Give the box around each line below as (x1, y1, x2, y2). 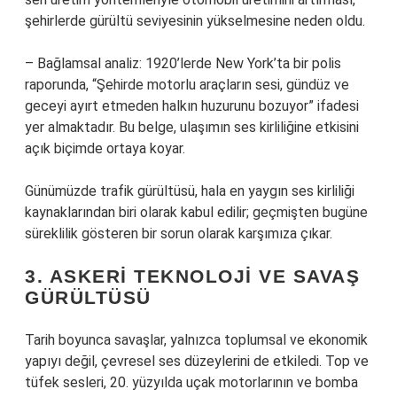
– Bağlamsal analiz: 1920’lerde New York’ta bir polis (25, 55, 341, 72)
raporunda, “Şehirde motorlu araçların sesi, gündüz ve (25, 76, 349, 93)
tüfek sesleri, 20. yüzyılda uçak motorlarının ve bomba (25, 374, 358, 391)
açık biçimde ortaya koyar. (25, 140, 185, 157)
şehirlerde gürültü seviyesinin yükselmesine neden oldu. (25, 12, 365, 29)
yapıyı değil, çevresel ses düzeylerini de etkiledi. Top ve (25, 353, 369, 370)
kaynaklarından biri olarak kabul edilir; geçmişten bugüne (25, 204, 368, 221)
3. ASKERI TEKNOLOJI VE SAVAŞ (25, 266, 360, 286)
